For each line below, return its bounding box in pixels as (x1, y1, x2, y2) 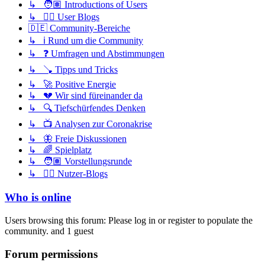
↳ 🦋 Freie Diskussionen (28, 134, 127, 144)
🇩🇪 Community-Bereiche (28, 23, 130, 34)
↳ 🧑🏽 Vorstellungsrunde (28, 156, 132, 167)
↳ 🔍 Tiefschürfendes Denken (28, 103, 146, 114)
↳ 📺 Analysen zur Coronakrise (28, 119, 152, 130)
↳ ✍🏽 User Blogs (28, 12, 99, 22)
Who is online (5, 191, 71, 204)
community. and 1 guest (5, 225, 93, 236)
